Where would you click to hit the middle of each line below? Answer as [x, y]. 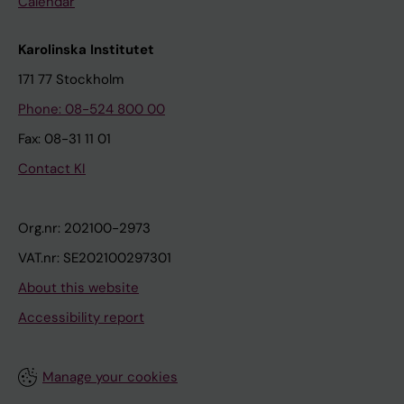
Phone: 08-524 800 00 [92, 109]
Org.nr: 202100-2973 [84, 228]
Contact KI [52, 169]
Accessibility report [81, 317]
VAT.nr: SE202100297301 [95, 258]
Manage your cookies [110, 377]
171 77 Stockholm [71, 79]
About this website [78, 288]
